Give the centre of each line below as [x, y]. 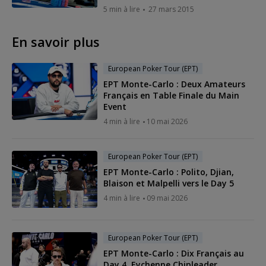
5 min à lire [122, 9]
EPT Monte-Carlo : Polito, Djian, [169, 172]
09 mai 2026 [167, 198]
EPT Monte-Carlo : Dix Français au [174, 253]
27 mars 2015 [171, 9]
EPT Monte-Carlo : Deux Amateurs [174, 84]
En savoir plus [56, 41]
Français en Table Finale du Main [171, 95]
